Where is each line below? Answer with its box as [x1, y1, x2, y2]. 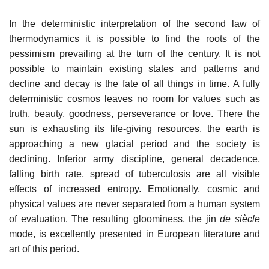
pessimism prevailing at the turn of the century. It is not [9, 48, 260, 59]
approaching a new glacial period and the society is [9, 138, 260, 149]
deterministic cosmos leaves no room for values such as [9, 93, 260, 104]
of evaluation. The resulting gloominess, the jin [9, 213, 220, 224]
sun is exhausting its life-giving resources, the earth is [9, 123, 260, 134]
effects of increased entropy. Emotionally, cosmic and [9, 183, 260, 194]
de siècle [220, 213, 260, 224]
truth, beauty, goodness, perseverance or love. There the [9, 108, 260, 119]
